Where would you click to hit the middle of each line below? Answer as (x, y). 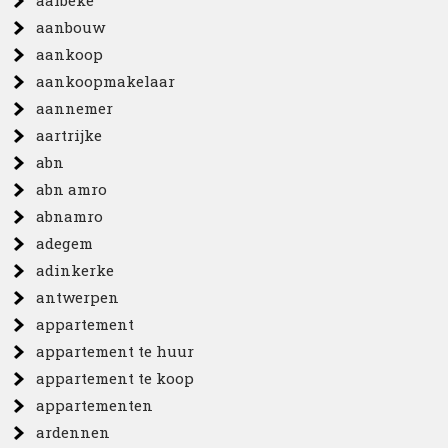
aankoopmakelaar (106, 81)
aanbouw (71, 27)
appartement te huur (115, 351)
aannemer (75, 108)
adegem (65, 243)
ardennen (73, 432)
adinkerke (75, 270)
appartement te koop (115, 378)
